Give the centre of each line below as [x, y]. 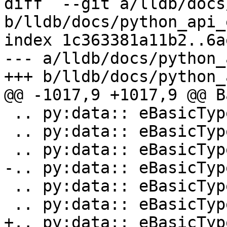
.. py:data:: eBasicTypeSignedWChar [9, 131]
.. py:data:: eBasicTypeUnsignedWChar [9, 150]
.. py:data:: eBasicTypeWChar [9, 113]
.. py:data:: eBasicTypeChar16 [9, 186]
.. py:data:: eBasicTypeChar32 [9, 204]
